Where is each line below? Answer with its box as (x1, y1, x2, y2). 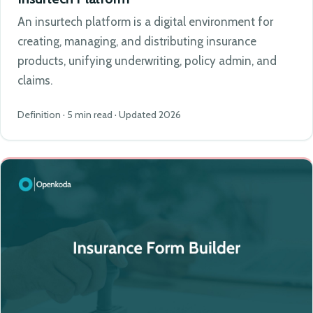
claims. (17, 73, 52, 88)
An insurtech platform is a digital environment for (17, 15, 273, 29)
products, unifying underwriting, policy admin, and (17, 54, 277, 68)
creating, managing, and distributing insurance (17, 34, 256, 49)
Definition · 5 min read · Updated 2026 (17, 108, 181, 122)
